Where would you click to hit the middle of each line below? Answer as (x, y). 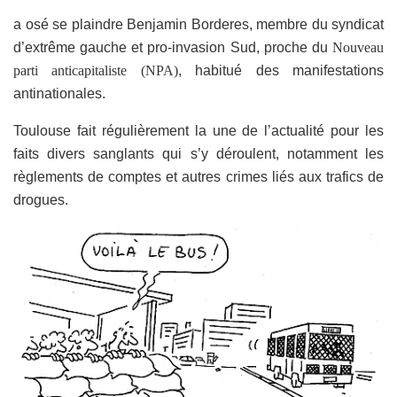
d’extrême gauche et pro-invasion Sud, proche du (173, 47)
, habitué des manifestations (281, 70)
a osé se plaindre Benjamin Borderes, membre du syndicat (198, 24)
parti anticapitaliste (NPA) (96, 70)
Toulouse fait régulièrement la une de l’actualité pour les (198, 130)
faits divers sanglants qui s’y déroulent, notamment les (198, 153)
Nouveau (358, 47)
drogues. (41, 199)
